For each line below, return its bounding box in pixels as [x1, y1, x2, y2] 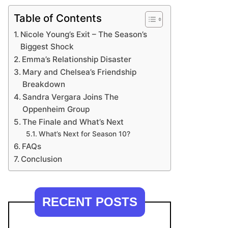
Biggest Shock [20, 42, 74, 52]
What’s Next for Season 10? [38, 130, 130, 138]
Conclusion [21, 154, 63, 164]
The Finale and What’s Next [22, 117, 124, 127]
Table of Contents [14, 12, 102, 25]
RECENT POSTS [42, 195, 137, 209]
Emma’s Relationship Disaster [22, 54, 132, 65]
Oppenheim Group [22, 104, 90, 115]
